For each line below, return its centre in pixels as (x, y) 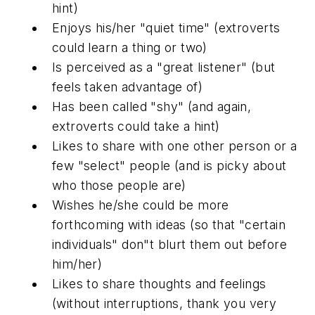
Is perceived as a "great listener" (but (164, 67)
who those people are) (119, 185)
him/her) (77, 264)
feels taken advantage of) (127, 86)
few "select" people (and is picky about (169, 165)
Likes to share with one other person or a (175, 146)
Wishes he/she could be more (141, 205)
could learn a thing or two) (130, 47)
